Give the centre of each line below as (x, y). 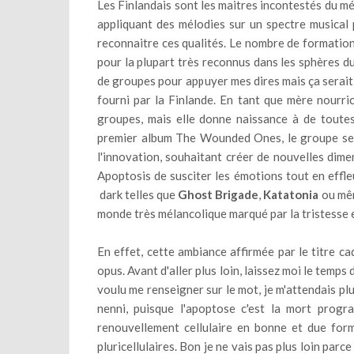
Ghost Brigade (218, 194)
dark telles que (138, 194)
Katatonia (291, 194)
